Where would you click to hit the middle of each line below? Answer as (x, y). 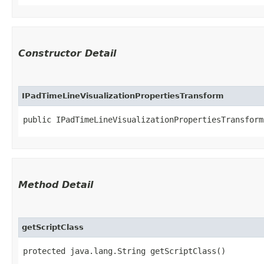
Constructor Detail (67, 53)
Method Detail (56, 184)
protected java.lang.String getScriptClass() (124, 251)
